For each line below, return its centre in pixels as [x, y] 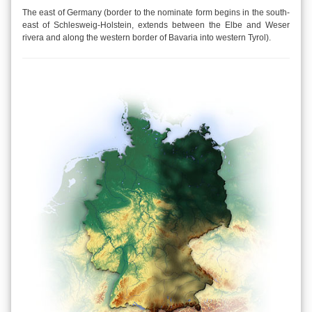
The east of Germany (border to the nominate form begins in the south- [156, 12]
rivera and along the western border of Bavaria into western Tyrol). [147, 37]
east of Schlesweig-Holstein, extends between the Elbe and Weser [156, 25]
